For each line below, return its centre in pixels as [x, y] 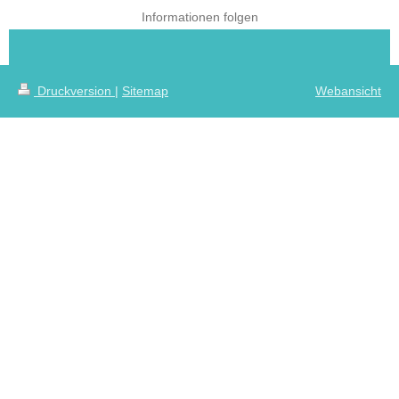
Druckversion [74, 91]
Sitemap [145, 91]
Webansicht [348, 91]
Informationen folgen [199, 17]
